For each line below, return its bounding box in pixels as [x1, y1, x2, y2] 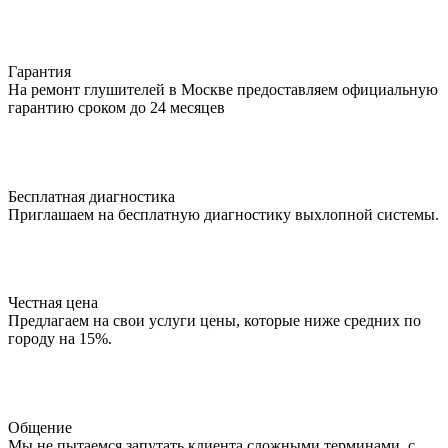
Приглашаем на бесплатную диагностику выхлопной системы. [8, 205, 439, 223]
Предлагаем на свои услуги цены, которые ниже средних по [8, 312, 421, 330]
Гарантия [8, 62, 71, 80]
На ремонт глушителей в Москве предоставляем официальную [8, 80, 438, 98]
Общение [8, 418, 72, 436]
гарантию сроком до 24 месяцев [8, 98, 225, 116]
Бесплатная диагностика [8, 187, 175, 205]
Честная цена [8, 294, 98, 312]
